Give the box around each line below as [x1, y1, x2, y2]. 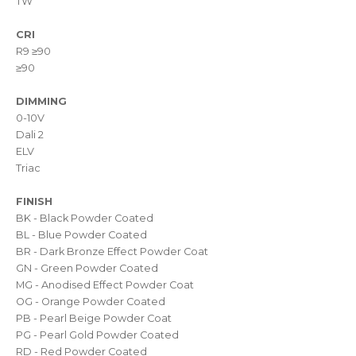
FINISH [16, 195, 52, 207]
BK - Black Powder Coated [16, 211, 153, 224]
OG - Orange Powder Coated [16, 295, 165, 308]
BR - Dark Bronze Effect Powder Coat [16, 245, 208, 257]
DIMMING [16, 95, 67, 107]
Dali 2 [16, 128, 44, 141]
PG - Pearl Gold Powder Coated [16, 328, 179, 341]
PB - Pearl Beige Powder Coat [16, 311, 172, 324]
